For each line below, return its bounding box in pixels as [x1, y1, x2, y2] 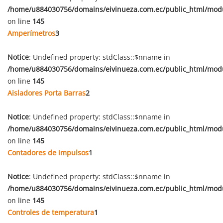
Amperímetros [7, 28, 55, 38]
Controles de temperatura [7, 208, 94, 217]
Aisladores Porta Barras [7, 88, 86, 98]
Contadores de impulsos [7, 148, 89, 157]
